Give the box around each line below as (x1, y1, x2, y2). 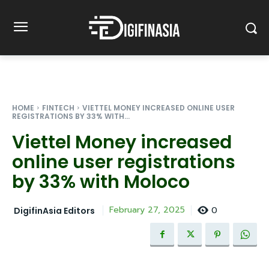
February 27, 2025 (109, 204, 185, 217)
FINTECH (42, 103, 74, 113)
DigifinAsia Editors (14, 204, 95, 217)
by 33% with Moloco (12, 169, 190, 195)
